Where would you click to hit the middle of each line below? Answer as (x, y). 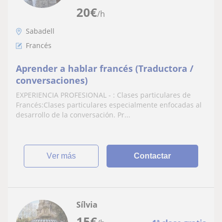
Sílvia (87, 204)
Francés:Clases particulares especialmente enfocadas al (109, 105)
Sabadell (40, 31)
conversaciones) (52, 80)
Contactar (153, 156)
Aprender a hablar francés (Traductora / (105, 68)
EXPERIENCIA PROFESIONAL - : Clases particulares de (103, 95)
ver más (64, 156)
